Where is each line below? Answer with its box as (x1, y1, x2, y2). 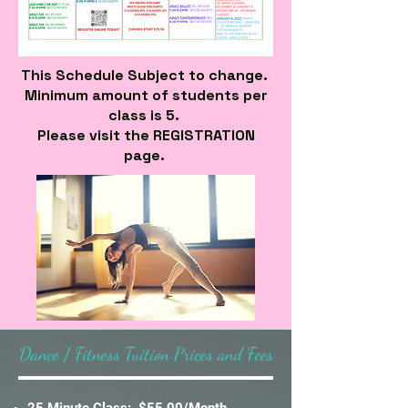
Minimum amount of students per (24, 86, 268, 105)
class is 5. (108, 106, 183, 125)
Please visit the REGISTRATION (36, 126, 255, 145)
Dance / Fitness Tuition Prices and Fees (18, 343, 273, 365)
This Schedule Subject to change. (20, 66, 271, 85)
